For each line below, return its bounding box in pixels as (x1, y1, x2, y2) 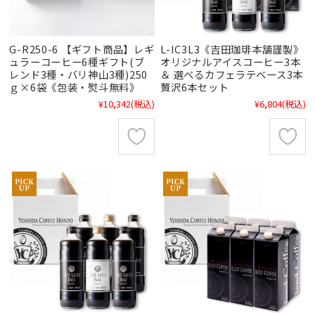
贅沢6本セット (160, 79, 229, 95)
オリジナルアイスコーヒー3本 (160, 54, 301, 70)
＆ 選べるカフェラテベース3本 (160, 67, 304, 82)
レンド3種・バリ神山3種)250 (9, 67, 148, 82)
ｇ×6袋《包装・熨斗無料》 (9, 79, 140, 95)
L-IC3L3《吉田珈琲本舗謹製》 (160, 41, 304, 57)
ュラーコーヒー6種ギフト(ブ (9, 54, 145, 70)
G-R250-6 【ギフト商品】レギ (9, 41, 155, 57)
